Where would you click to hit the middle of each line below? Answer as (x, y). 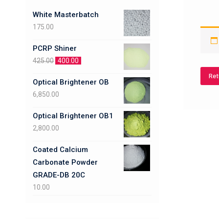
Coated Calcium (60, 150)
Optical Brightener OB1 (73, 116)
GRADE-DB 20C (59, 175)
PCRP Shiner (55, 48)
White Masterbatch (66, 15)
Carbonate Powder (65, 162)
